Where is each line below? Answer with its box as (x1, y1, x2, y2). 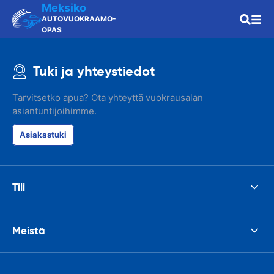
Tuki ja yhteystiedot (33, 63, 155, 80)
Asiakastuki (20, 130, 67, 139)
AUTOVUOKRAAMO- (42, 14, 116, 23)
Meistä (12, 223, 45, 237)
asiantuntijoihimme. (12, 105, 97, 117)
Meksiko (42, 1, 86, 14)
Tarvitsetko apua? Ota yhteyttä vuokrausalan (12, 92, 203, 103)
